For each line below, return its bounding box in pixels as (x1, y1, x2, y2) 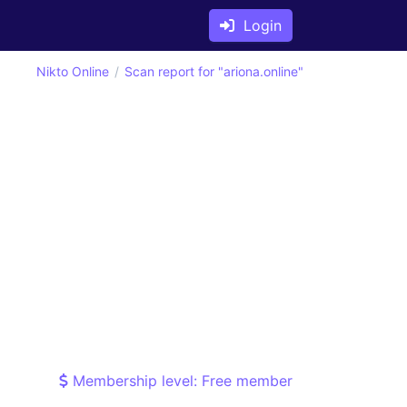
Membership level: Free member (68, 372, 293, 390)
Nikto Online (36, 64, 109, 79)
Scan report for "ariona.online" (124, 64, 303, 79)
